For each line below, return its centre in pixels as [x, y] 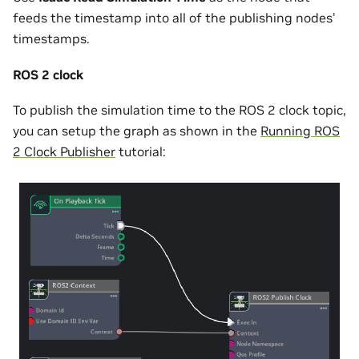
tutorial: [141, 152]
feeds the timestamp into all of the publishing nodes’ [174, 18]
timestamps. [51, 39]
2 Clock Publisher [64, 152]
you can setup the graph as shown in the [137, 131]
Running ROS [300, 131]
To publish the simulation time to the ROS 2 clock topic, [179, 110]
